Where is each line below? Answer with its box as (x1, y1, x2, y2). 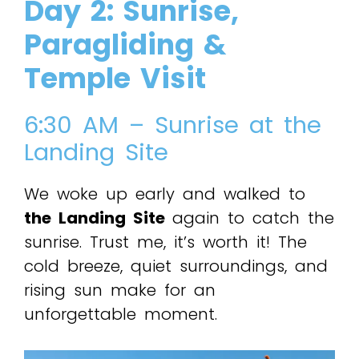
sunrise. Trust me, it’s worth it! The (24, 231, 307, 254)
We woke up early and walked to (24, 183, 305, 206)
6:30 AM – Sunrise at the (24, 109, 321, 142)
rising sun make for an (24, 279, 216, 302)
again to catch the (172, 207, 334, 230)
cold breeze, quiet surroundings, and (24, 255, 328, 278)
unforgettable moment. (24, 303, 217, 326)
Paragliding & (24, 25, 226, 65)
